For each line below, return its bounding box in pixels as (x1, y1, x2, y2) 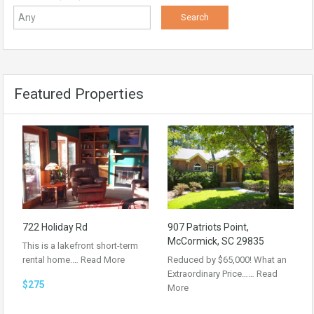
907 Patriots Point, (168, 221, 249, 233)
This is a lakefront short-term (22, 240, 138, 251)
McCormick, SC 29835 (168, 235, 264, 247)
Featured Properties (14, 86, 144, 102)
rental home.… (22, 254, 81, 265)
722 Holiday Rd (22, 221, 88, 233)
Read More (81, 254, 125, 265)
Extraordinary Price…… (168, 268, 257, 279)
